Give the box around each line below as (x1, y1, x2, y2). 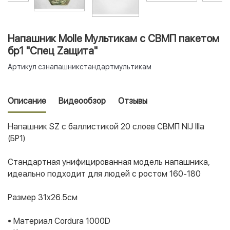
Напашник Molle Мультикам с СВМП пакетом (8, 32, 219, 45)
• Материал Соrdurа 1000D (8, 216, 110, 226)
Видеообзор (59, 96, 106, 106)
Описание (8, 96, 46, 106)
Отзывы (118, 96, 147, 106)
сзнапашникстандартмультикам (38, 63, 151, 71)
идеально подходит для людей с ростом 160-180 (8, 169, 201, 179)
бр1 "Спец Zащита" (8, 45, 98, 57)
